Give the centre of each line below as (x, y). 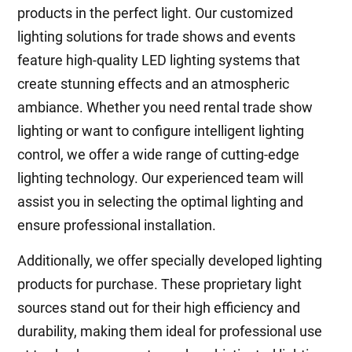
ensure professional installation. (117, 225)
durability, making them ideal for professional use (170, 331)
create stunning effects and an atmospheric (154, 84)
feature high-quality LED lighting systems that (159, 60)
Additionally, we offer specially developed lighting (170, 260)
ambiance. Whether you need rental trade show (165, 107)
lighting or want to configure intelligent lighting (161, 131)
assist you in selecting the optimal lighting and (161, 202)
